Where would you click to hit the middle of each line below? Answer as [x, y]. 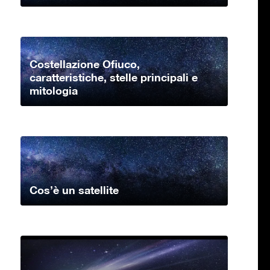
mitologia [54, 91]
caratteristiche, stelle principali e [114, 77]
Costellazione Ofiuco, [85, 64]
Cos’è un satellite [74, 190]
